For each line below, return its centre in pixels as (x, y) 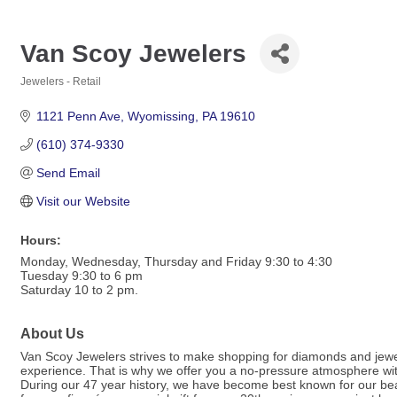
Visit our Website (83, 201)
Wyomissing (161, 116)
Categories (47, 93)
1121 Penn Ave (78, 116)
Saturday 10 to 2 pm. (79, 290)
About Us (52, 333)
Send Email (68, 173)
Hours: (41, 240)
